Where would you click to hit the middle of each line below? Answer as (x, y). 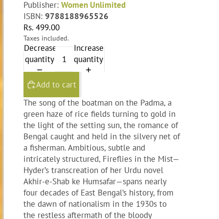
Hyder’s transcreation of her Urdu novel (93, 170)
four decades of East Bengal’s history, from (99, 193)
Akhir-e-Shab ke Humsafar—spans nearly (95, 182)
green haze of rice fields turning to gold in (99, 114)
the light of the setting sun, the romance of (101, 125)
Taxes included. (46, 38)
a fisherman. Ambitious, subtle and (84, 148)
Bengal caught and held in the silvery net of (102, 137)
